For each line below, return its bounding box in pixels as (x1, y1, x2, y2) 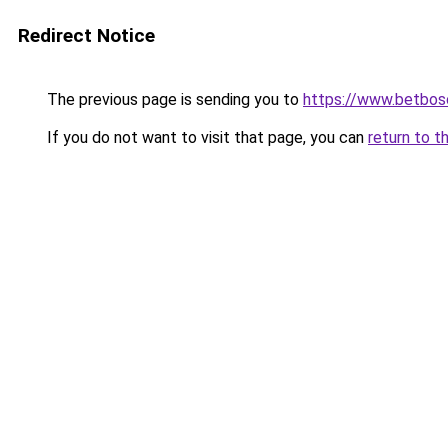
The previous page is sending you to (43, 90, 303, 109)
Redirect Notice (18, 24, 155, 47)
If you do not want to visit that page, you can (43, 128, 368, 147)
